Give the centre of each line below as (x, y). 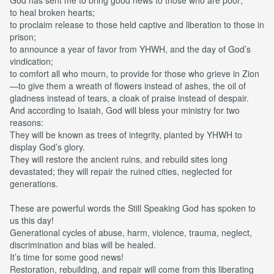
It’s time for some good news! (68, 257)
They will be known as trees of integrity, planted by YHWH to (126, 134)
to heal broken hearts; (54, 12)
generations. (34, 183)
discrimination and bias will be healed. (84, 244)
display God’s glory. (49, 146)
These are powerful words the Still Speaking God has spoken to (133, 208)
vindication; (33, 61)
